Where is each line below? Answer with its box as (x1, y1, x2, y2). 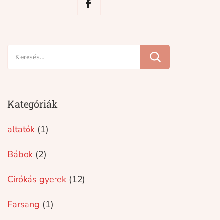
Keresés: (7, 46, 41, 57)
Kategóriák (7, 97, 58, 110)
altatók (7, 123, 35, 135)
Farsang (7, 198, 40, 210)
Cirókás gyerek (7, 173, 67, 185)
